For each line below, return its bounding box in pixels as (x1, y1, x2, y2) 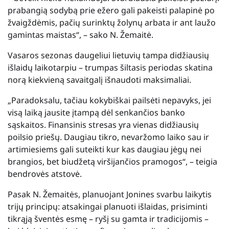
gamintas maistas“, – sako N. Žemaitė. (8, 29, 153, 40)
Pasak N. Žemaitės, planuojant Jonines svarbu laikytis (8, 188, 212, 200)
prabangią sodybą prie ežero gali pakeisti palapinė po (8, 4, 215, 16)
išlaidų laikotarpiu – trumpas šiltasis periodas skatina (8, 61, 213, 73)
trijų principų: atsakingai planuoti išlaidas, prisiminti (8, 200, 208, 212)
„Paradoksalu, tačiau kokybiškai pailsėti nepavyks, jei (8, 94, 211, 106)
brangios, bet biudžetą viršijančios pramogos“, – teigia (8, 155, 217, 167)
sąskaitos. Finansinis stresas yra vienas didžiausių (8, 119, 199, 130)
